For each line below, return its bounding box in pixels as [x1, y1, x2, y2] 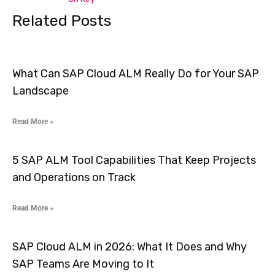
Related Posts [12, 12, 111, 30]
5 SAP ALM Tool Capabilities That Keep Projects [12, 153, 256, 168]
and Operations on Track [12, 171, 136, 185]
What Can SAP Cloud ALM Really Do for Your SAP [12, 67, 259, 81]
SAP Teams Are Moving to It [12, 257, 154, 271]
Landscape [12, 84, 69, 98]
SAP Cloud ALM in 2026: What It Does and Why [12, 240, 247, 254]
